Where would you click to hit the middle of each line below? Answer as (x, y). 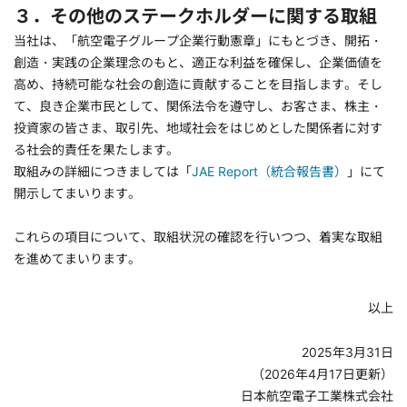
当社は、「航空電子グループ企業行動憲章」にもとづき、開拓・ (198, 40)
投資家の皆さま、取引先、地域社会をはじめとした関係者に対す (198, 128)
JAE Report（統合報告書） (269, 171)
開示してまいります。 (77, 193)
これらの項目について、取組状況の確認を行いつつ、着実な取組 (198, 237)
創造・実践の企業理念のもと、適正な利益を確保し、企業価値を (198, 62)
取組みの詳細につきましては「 (103, 171)
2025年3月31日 (347, 352)
